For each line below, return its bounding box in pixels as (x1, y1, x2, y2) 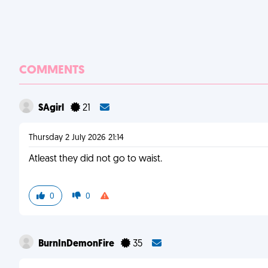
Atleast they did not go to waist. (29, 154, 162, 164)
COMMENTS (19, 65, 85, 77)
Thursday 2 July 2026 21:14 (29, 133, 124, 142)
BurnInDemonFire (38, 239, 116, 249)
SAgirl (38, 103, 66, 113)
